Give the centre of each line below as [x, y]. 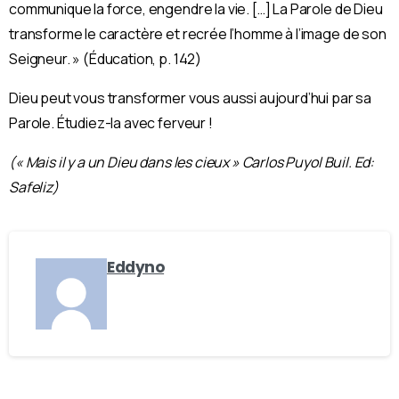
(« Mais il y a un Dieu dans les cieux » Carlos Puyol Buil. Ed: [192, 162]
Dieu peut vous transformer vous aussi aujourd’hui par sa [191, 98]
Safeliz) [34, 187]
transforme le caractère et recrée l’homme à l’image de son [198, 33]
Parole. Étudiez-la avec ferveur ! [111, 122]
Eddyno [136, 267]
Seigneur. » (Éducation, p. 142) [106, 58]
